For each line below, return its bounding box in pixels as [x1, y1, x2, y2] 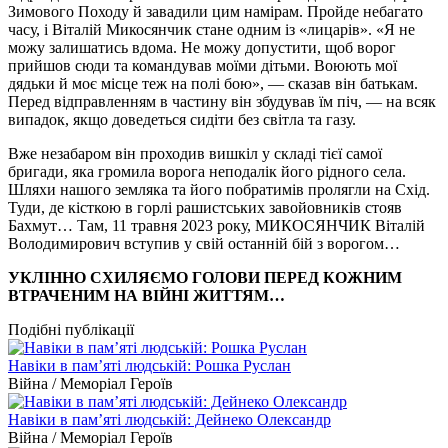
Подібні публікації [8, 320, 134, 338]
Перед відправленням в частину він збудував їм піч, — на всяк [8, 92, 436, 110]
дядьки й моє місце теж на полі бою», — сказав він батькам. [8, 74, 418, 92]
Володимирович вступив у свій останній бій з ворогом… [8, 234, 400, 252]
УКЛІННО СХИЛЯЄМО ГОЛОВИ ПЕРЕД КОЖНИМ [8, 268, 402, 286]
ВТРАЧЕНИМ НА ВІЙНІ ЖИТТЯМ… [8, 286, 285, 304]
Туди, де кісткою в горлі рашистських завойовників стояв [8, 198, 402, 216]
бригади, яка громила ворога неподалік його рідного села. [8, 162, 406, 180]
